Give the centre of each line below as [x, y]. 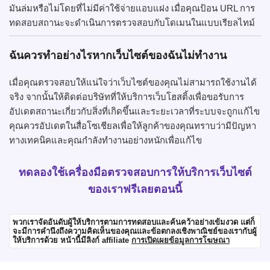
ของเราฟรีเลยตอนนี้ [135, 189]
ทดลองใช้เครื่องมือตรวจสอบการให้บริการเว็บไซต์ [135, 172]
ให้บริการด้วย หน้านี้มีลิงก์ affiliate [72, 240]
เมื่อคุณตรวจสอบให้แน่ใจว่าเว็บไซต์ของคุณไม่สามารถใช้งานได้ [133, 83]
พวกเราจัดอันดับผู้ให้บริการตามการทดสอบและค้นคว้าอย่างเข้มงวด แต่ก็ [134, 222]
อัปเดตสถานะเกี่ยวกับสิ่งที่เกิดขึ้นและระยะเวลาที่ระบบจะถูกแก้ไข [134, 111]
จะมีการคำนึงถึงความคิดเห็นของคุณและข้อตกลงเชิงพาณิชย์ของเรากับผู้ [135, 231]
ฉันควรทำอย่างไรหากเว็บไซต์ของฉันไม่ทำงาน [118, 56]
